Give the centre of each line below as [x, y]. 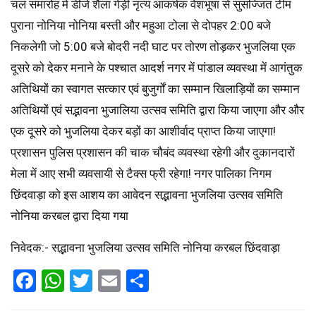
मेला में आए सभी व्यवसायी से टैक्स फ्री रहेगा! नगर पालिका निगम [141, 174]
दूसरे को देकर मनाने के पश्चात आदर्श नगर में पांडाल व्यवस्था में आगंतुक [157, 68]
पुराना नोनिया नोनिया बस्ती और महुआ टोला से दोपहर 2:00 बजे [141, 26]
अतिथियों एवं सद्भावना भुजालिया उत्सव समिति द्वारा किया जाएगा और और [157, 110]
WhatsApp [115, 281]
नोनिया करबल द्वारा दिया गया [69, 216]
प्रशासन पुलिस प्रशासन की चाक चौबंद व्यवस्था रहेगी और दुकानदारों [153, 153]
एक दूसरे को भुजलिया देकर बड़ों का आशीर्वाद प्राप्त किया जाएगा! [143, 132]
